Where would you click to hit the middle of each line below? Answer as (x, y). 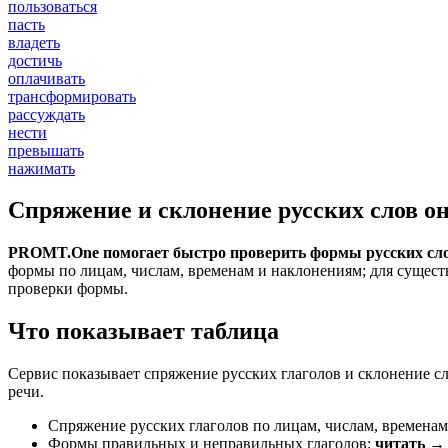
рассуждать (46, 114)
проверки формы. (68, 289)
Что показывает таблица (143, 331)
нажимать (41, 168)
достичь (35, 60)
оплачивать (46, 78)
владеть (34, 42)
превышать (46, 150)
